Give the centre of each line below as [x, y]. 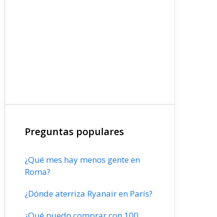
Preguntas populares [74, 132]
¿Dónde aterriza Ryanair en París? [89, 194]
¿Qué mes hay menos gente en [82, 160]
